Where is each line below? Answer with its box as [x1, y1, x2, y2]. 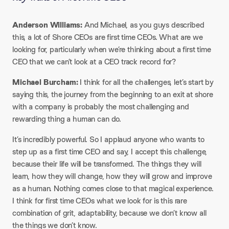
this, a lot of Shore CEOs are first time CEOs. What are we [12, 32, 203, 42]
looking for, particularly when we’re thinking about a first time [12, 44, 211, 55]
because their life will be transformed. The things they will [12, 158, 201, 169]
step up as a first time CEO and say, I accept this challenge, [12, 146, 208, 157]
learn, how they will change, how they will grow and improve [12, 171, 212, 181]
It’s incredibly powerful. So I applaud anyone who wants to [12, 134, 204, 145]
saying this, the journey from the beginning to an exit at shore [12, 89, 213, 100]
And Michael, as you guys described [82, 19, 204, 30]
